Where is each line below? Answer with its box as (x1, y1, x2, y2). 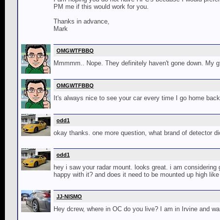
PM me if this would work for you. (54, 3, 149, 10)
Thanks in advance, (54, 18, 110, 25)
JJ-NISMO (56, 193, 82, 199)
